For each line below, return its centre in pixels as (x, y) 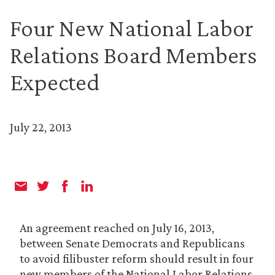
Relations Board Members (134, 55)
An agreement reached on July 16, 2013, (117, 228)
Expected (55, 82)
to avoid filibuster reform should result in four (137, 258)
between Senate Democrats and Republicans (132, 243)
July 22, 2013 (41, 127)
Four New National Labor (132, 28)
